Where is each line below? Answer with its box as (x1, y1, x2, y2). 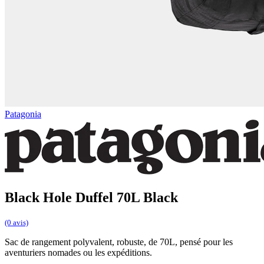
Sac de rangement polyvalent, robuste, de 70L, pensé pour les (5, 237, 233, 247)
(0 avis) (5, 218, 28, 227)
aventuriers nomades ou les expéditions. (5, 247, 152, 258)
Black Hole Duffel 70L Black (5, 189, 178, 205)
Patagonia (5, 108, 41, 119)
